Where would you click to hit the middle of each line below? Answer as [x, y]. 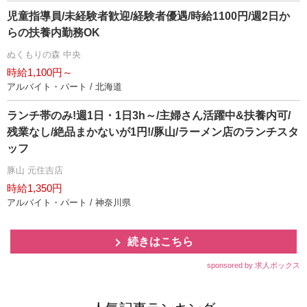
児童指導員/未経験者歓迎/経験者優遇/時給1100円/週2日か [148, 16]
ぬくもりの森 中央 [44, 54]
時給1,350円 [35, 188]
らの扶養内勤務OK [53, 33]
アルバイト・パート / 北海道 [64, 87]
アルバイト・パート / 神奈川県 [69, 202]
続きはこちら [160, 242]
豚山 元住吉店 [35, 170]
